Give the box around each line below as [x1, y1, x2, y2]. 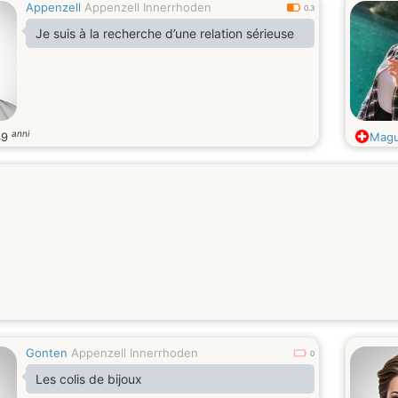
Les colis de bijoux [36, 371, 142, 386]
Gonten [26, 346, 68, 360]
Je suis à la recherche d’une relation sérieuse [36, 26, 294, 41]
